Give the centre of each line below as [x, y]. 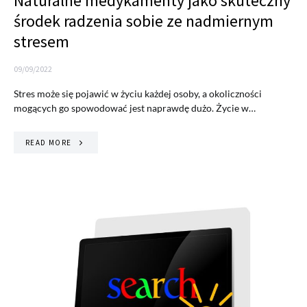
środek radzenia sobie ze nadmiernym [144, 21]
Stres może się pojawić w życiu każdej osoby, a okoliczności [138, 93]
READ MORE [49, 142]
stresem [41, 41]
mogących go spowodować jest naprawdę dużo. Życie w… [135, 108]
